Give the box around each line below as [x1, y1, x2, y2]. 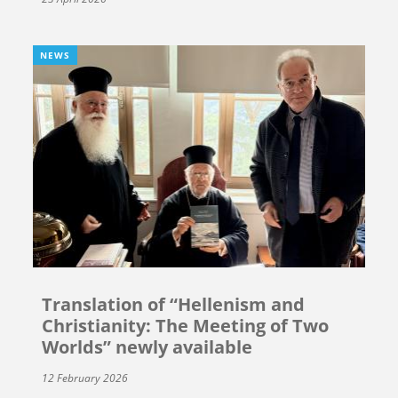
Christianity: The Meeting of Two [42, 314, 330, 338]
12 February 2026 [42, 370, 129, 386]
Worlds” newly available [42, 335, 253, 360]
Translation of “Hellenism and [42, 292, 306, 317]
